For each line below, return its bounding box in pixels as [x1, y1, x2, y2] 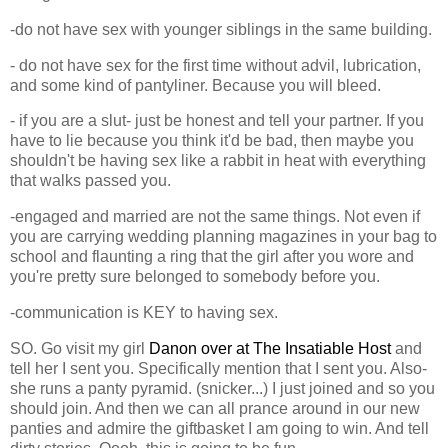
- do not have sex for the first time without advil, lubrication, [10, 56, 421, 74]
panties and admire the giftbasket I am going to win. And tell [10, 419, 429, 437]
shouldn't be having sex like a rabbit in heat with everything [10, 152, 426, 170]
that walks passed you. [10, 172, 171, 190]
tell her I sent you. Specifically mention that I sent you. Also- [10, 359, 427, 377]
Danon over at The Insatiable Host [149, 339, 391, 357]
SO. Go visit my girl [10, 339, 149, 357]
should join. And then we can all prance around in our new [10, 399, 420, 417]
